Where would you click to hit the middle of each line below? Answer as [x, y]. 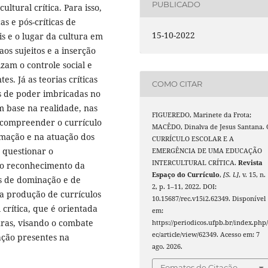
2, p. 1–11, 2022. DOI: [185, 186]
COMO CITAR [177, 84]
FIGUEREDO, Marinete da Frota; [202, 115]
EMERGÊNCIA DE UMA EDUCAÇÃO [207, 150]
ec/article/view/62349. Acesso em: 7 [206, 234]
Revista [251, 162]
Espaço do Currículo [186, 174]
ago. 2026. [167, 246]
